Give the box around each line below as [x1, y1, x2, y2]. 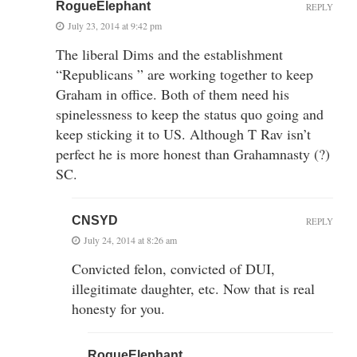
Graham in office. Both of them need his [56, 84, 289, 104]
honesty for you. [72, 298, 165, 318]
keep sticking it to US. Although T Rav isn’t [56, 124, 311, 143]
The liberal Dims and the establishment [56, 44, 283, 64]
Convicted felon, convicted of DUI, [72, 258, 275, 278]
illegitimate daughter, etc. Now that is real [72, 278, 315, 298]
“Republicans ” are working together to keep [56, 64, 313, 84]
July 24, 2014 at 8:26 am [84, 233, 177, 246]
